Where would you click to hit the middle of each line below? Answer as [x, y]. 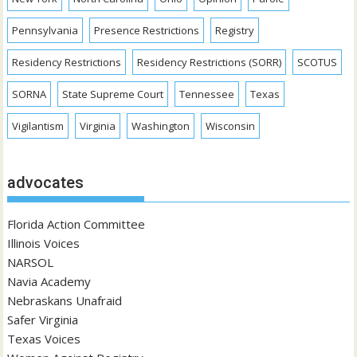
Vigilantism [38, 126]
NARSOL [31, 262]
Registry [235, 31]
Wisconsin [231, 126]
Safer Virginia [43, 319]
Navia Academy [49, 281]
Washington [161, 126]
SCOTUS [318, 63]
